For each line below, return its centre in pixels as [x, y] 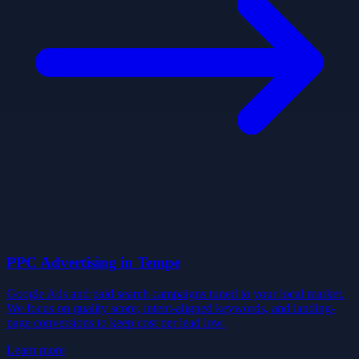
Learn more [36, 349]
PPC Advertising [61, 262]
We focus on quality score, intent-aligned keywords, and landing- [171, 308]
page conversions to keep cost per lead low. [116, 322]
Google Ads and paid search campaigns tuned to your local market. [175, 293]
